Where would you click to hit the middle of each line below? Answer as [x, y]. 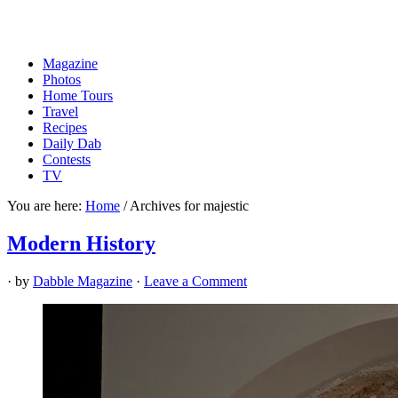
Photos [62, 80]
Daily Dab [72, 143]
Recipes [65, 127]
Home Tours [78, 96]
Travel [60, 111]
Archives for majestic [188, 206]
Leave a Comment [195, 281]
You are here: [46, 206]
